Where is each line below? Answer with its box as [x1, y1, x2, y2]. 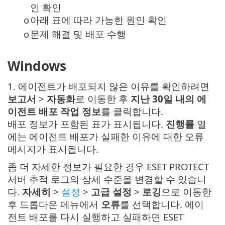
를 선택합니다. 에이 [120, 198, 204, 211]
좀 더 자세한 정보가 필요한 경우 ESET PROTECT [8, 160, 209, 173]
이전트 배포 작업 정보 [8, 105, 101, 118]
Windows [8, 57, 66, 75]
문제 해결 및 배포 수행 [30, 27, 126, 40]
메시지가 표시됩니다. [8, 143, 98, 156]
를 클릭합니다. [101, 105, 163, 118]
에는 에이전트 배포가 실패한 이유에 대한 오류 [8, 130, 204, 143]
